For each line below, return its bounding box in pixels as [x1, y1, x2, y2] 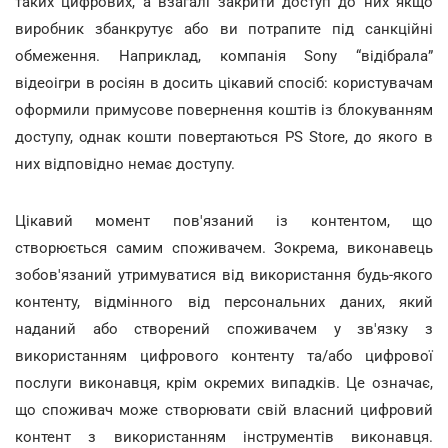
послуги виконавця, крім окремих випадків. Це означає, [15, 374, 433, 392]
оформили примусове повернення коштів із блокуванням [15, 101, 433, 119]
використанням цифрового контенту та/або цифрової [15, 347, 433, 365]
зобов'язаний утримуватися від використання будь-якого [15, 266, 433, 284]
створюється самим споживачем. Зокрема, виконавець [15, 239, 433, 257]
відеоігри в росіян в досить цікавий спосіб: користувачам [15, 74, 433, 92]
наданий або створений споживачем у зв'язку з [15, 320, 433, 338]
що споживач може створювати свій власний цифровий [15, 401, 433, 419]
